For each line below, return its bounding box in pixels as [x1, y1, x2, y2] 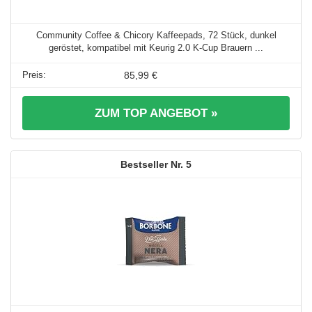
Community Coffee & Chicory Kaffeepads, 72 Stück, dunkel [36, 30, 276, 41]
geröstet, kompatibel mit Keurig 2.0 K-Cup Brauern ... [49, 42, 263, 54]
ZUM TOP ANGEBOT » [95, 107, 217, 120]
